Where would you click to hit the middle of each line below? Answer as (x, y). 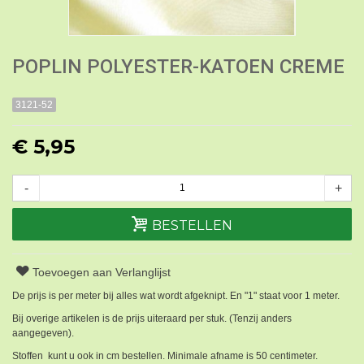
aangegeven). (43, 333)
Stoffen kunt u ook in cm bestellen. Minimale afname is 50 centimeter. (165, 355)
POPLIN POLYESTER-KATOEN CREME (178, 66)
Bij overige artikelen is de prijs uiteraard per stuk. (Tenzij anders (152, 318)
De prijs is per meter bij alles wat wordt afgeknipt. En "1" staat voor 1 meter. (176, 295)
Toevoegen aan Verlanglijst (102, 272)
